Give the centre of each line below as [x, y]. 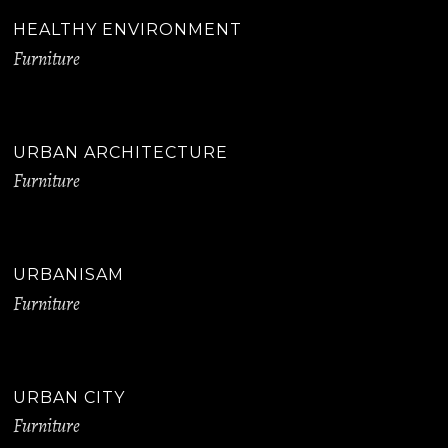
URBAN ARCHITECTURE [121, 152]
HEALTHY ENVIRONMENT [128, 29]
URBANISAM [69, 275]
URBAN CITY [69, 397]
